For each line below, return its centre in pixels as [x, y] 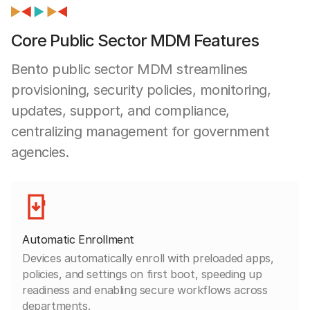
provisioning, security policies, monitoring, [141, 90]
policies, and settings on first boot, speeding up [142, 274]
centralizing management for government [140, 131]
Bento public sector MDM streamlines [129, 69]
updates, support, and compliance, [120, 110]
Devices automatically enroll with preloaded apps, [148, 258]
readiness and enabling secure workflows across [145, 290]
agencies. [40, 152]
